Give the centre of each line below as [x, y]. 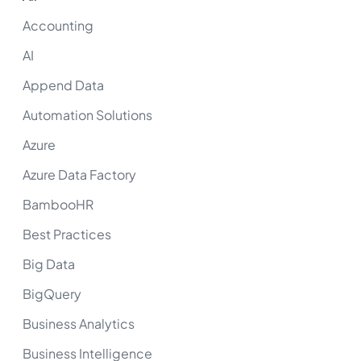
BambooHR [58, 204]
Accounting [58, 25]
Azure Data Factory [79, 174]
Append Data [63, 85]
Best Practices [67, 234]
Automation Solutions [87, 114]
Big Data [49, 263]
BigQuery [52, 293]
